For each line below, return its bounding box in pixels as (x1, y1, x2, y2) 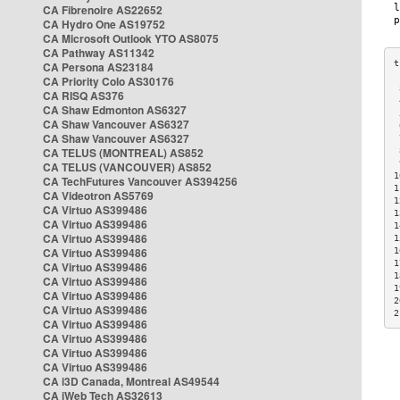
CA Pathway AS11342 (43, 45, 154, 61)
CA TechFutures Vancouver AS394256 (43, 173, 237, 189)
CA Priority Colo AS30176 (43, 73, 174, 89)
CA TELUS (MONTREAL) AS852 (43, 145, 204, 161)
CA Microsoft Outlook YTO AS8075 (43, 30, 219, 46)
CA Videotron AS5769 (43, 187, 154, 204)
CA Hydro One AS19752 (43, 16, 165, 32)
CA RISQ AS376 (43, 87, 124, 104)
